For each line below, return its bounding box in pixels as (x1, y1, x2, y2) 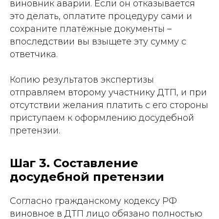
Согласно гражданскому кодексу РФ (10, 196, 177, 206)
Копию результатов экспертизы (10, 74, 154, 85)
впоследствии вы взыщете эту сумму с (10, 36, 186, 47)
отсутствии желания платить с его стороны (10, 100, 208, 110)
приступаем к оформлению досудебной (10, 112, 194, 123)
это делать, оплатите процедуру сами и (10, 11, 192, 22)
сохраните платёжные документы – (10, 23, 172, 34)
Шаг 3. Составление (10, 156, 138, 170)
